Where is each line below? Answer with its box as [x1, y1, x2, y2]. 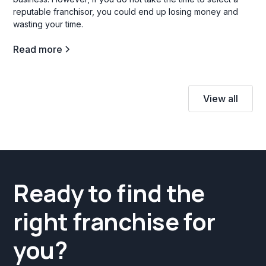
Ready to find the [13, 176, 205, 209]
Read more [13, 43, 63, 55]
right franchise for [13, 204, 216, 237]
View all [202, 92, 238, 104]
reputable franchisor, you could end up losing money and [13, 6, 239, 17]
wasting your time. [13, 18, 84, 29]
